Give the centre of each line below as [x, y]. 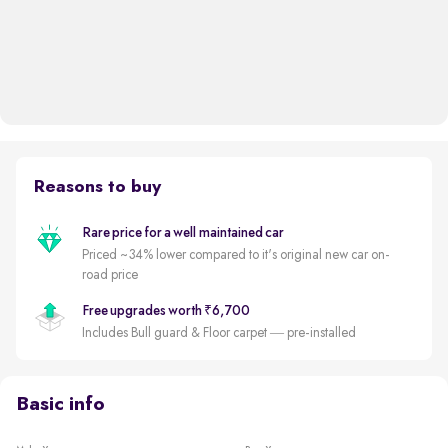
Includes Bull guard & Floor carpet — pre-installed [218, 332]
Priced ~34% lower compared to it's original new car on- [235, 254]
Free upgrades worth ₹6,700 [165, 310]
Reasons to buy [97, 186]
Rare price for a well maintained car [182, 232]
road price [109, 274]
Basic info [60, 405]
